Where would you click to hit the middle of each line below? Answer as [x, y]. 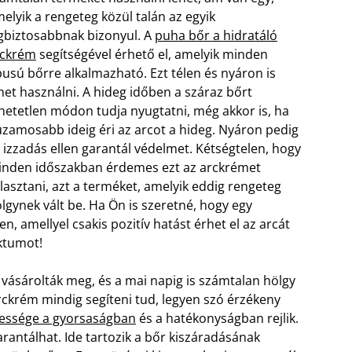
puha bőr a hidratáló [216, 35]
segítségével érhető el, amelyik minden [152, 54]
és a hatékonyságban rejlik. [217, 318]
